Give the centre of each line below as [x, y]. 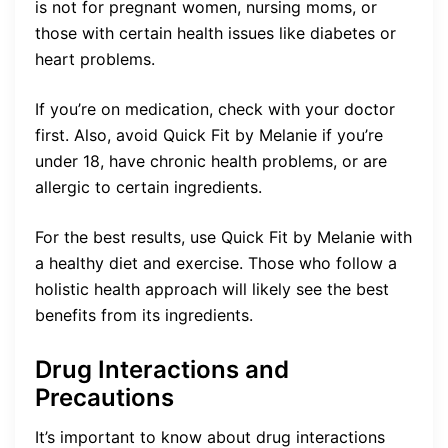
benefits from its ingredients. [144, 314]
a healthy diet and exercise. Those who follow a [216, 262]
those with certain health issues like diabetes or [215, 32]
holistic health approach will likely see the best [212, 288]
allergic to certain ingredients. [148, 186]
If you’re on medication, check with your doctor [215, 108]
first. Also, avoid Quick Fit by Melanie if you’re [209, 134]
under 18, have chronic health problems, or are [211, 160]
